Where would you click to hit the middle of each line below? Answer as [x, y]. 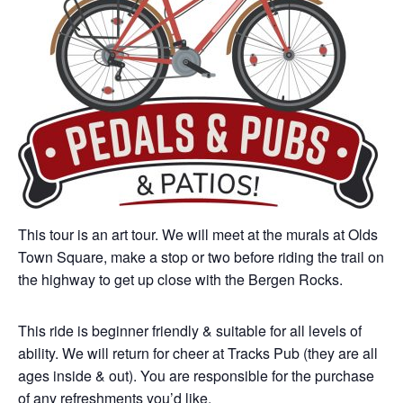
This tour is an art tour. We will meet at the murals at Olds [198, 234]
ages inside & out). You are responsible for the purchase [196, 376]
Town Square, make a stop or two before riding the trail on [201, 257]
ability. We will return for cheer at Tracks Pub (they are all [198, 353]
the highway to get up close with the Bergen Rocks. [180, 279]
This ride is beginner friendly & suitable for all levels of [190, 331]
